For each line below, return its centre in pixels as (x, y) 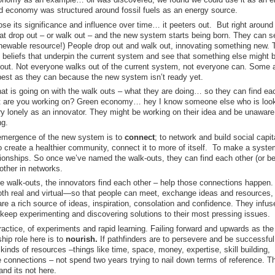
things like (91, 249)
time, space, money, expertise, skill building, (191, 249)
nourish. (81, 239)
